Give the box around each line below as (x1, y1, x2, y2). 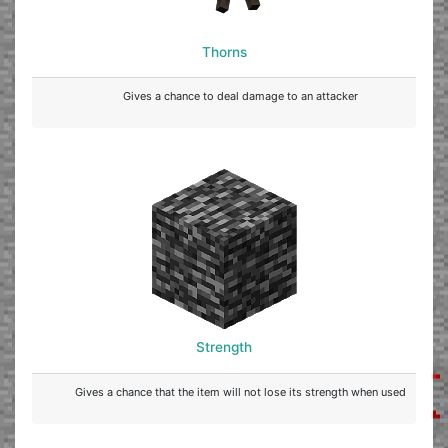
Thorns (201, 43, 247, 60)
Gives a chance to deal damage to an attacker (122, 89, 358, 104)
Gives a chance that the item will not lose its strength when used (74, 384, 406, 399)
